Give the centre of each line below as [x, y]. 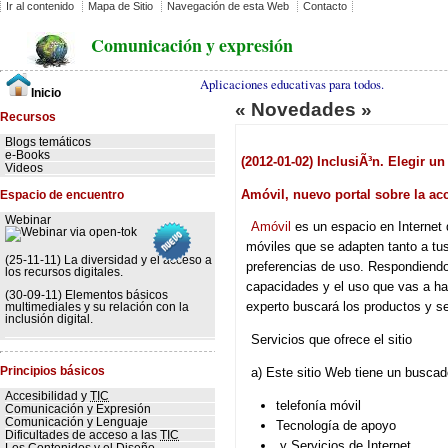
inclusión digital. [49, 319]
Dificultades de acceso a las [82, 435]
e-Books [27, 155]
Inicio [46, 93]
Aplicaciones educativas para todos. [292, 84]
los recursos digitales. [64, 271]
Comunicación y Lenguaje [76, 422]
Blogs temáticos [48, 142]
